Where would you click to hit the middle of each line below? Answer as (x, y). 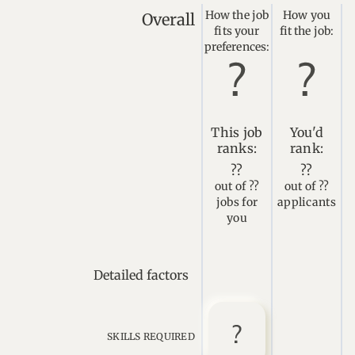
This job (237, 132)
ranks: (237, 148)
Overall (168, 19)
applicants (307, 202)
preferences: (237, 47)
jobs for (237, 202)
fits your (237, 31)
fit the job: (307, 31)
